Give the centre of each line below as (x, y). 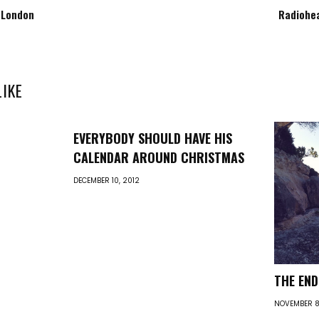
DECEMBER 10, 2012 (107, 181)
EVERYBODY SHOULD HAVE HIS (153, 138)
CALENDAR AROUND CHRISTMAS (159, 157)
